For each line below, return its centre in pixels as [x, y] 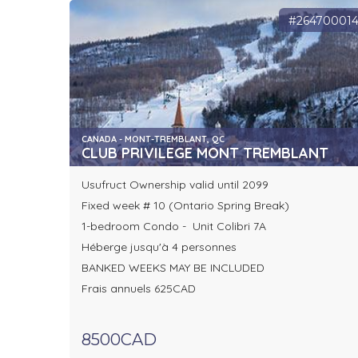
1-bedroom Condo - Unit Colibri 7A [174, 227]
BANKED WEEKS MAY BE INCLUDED [173, 268]
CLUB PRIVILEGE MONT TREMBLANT [205, 153]
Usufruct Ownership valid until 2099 [177, 185]
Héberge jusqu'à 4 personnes [159, 247]
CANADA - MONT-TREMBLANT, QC [153, 139]
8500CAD [119, 340]
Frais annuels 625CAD [139, 289]
